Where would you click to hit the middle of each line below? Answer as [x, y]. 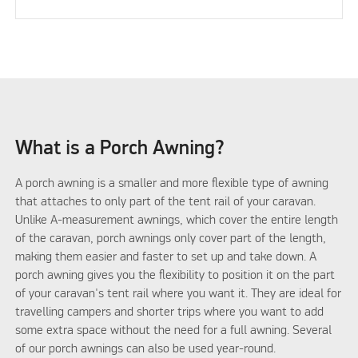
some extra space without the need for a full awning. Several [174, 331]
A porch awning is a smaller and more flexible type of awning [172, 184]
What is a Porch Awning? [120, 149]
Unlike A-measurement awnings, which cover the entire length [177, 221]
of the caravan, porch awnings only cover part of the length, [171, 239]
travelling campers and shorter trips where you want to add [170, 313]
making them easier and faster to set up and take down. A [166, 258]
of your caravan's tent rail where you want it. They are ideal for [179, 294]
